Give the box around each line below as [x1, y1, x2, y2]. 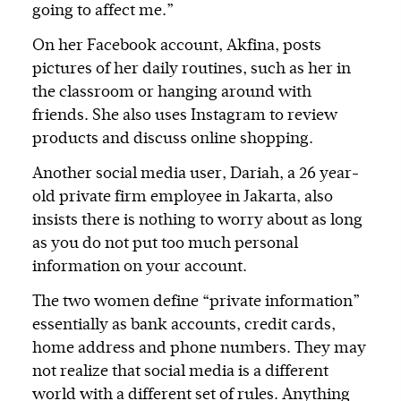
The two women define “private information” [32, 294, 360, 311]
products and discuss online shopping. [32, 131, 313, 148]
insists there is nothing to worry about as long [32, 212, 363, 229]
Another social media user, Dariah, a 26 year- [32, 166, 359, 183]
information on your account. [32, 259, 247, 276]
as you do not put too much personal [32, 235, 298, 252]
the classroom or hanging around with [32, 84, 311, 101]
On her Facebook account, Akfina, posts [32, 38, 321, 55]
